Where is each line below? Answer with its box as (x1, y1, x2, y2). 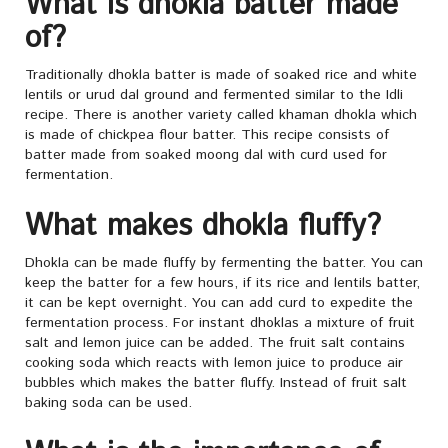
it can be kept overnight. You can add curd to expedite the (25, 293, 413, 314)
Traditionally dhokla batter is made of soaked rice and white (25, 65, 417, 86)
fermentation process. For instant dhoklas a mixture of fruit (25, 313, 415, 334)
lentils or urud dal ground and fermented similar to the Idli (25, 85, 403, 106)
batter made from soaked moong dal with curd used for (25, 145, 387, 166)
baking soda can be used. (25, 393, 192, 414)
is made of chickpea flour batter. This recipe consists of (25, 125, 389, 146)
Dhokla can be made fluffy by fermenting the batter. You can (25, 253, 423, 274)
